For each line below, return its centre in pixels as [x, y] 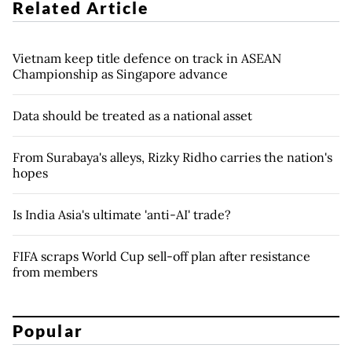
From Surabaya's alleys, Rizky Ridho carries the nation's [172, 157]
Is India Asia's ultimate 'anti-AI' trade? [122, 214]
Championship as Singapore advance [120, 73]
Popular [48, 331]
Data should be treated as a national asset [132, 115]
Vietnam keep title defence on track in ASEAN [147, 58]
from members [55, 271]
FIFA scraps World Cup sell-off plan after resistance [161, 256]
